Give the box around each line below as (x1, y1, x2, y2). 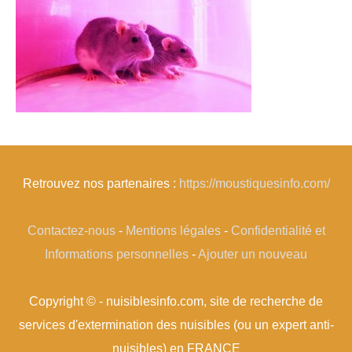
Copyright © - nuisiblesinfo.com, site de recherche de (29, 294, 323, 309)
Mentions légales (125, 223, 221, 238)
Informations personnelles (45, 247, 189, 262)
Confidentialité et (230, 223, 325, 238)
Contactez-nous (27, 223, 115, 238)
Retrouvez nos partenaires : (22, 176, 179, 191)
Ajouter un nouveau (198, 247, 307, 262)
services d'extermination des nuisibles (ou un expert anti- (18, 317, 334, 332)
